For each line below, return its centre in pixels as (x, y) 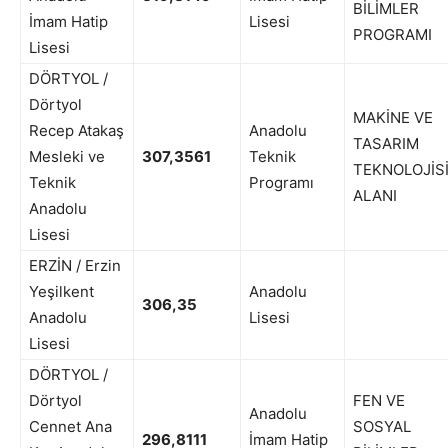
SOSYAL (382, 427)
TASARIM (386, 144)
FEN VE (379, 401)
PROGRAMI (392, 35)
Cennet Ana (70, 427)
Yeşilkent (61, 292)
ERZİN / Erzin (75, 266)
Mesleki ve (67, 157)
